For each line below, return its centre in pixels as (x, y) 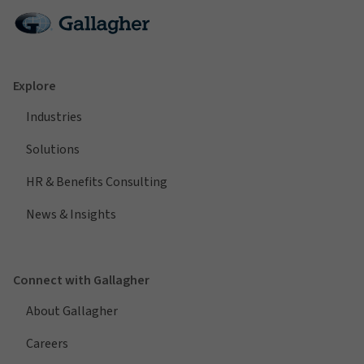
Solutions (53, 149)
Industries (54, 117)
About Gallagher (72, 311)
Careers (47, 343)
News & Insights (71, 214)
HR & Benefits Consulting (97, 182)
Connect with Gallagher (81, 280)
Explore (35, 86)
